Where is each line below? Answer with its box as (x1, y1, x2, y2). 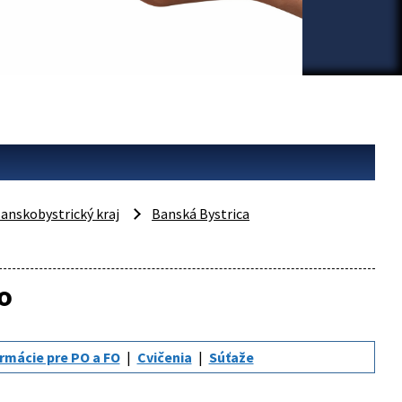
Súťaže (208, 348, 254, 366)
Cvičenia (136, 348, 192, 366)
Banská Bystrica (152, 205, 250, 223)
